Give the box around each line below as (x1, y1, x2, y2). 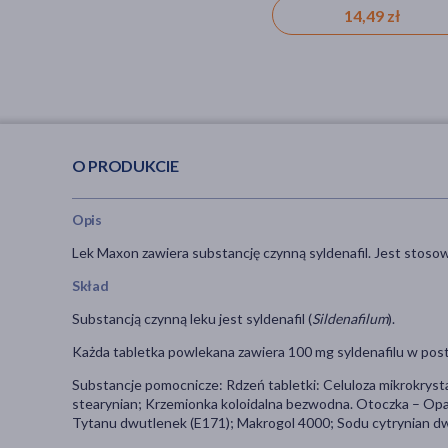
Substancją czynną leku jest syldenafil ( (72, 310, 312, 328)
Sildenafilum (312, 310, 388, 328)
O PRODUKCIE (72, 155, 179, 175)
